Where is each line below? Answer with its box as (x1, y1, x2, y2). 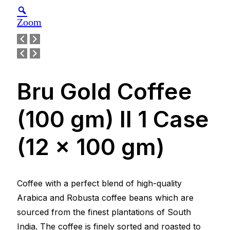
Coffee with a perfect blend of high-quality (17, 178, 182, 188)
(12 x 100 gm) (17, 133, 165, 161)
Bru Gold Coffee (17, 78, 192, 106)
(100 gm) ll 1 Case (17, 105, 209, 133)
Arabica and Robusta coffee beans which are (17, 192, 194, 203)
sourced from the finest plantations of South (17, 206, 191, 217)
